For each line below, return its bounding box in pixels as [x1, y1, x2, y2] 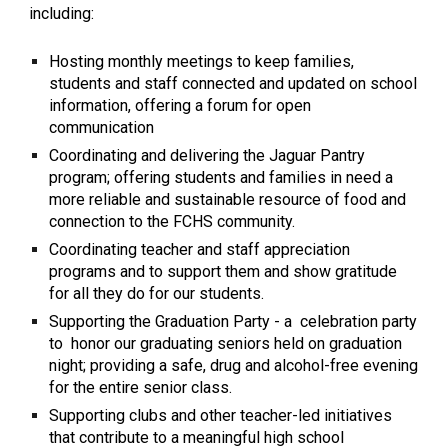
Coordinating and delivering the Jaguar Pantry [49, 146, 366, 166]
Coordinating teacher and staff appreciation [49, 240, 351, 260]
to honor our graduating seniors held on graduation [49, 334, 403, 354]
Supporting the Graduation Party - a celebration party [49, 312, 418, 332]
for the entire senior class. [49, 378, 233, 398]
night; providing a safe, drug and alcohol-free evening [49, 356, 419, 376]
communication [49, 118, 163, 138]
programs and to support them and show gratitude [49, 262, 398, 282]
